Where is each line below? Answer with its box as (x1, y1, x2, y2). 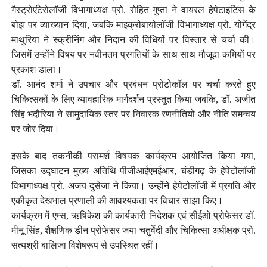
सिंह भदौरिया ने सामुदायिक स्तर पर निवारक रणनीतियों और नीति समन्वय (11, 108, 256, 119)
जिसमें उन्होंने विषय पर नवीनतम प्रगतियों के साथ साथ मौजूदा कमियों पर (11, 49, 256, 60)
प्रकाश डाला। (11, 64, 62, 74)
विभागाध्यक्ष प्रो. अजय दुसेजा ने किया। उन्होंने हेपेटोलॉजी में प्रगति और (11, 180, 256, 191)
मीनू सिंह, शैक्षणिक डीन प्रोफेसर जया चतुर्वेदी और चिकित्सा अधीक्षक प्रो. (11, 225, 256, 235)
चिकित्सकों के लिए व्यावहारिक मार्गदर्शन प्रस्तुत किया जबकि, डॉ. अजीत (11, 94, 256, 104)
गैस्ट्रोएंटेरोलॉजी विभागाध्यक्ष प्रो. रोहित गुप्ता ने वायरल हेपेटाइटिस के (11, 4, 256, 15)
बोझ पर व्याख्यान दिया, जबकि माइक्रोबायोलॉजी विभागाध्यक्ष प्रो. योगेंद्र (11, 19, 256, 30)
